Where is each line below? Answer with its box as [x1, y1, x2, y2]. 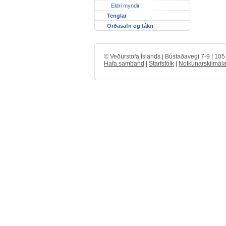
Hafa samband [104, 60, 144, 67]
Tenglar [107, 12, 127, 19]
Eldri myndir [111, 2, 140, 9]
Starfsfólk [149, 60, 174, 67]
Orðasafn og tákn [107, 22, 153, 29]
